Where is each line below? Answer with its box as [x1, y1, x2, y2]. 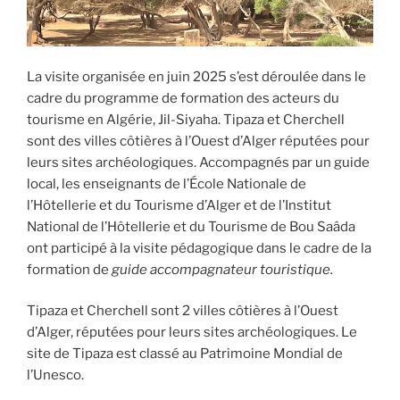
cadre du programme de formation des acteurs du [27, 89, 339, 106]
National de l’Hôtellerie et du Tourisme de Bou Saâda [27, 218, 355, 235]
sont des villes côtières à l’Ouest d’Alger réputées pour [27, 132, 370, 149]
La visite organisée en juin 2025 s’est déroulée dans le [27, 68, 366, 85]
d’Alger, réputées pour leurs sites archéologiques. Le [27, 324, 357, 341]
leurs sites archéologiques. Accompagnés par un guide [27, 154, 370, 171]
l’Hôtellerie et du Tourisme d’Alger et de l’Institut [27, 196, 331, 213]
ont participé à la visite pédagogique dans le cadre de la [27, 239, 371, 256]
